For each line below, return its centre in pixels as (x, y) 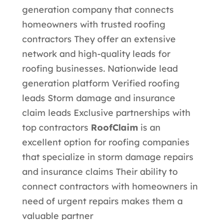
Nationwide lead (142, 68)
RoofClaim (114, 127)
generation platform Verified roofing (101, 83)
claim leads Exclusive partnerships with (106, 112)
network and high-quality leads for (96, 54)
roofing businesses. (65, 68)
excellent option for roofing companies (106, 142)
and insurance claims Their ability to (100, 171)
